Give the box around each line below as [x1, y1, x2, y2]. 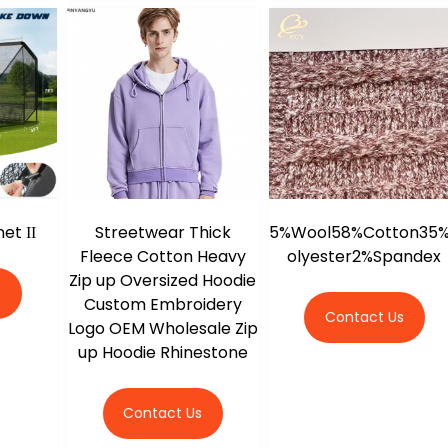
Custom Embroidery [83, 293, 242, 317]
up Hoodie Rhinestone [77, 341, 248, 365]
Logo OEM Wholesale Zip [67, 317, 258, 341]
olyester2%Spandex [287, 245, 442, 269]
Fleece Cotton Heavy [79, 245, 246, 269]
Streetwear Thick [94, 221, 231, 245]
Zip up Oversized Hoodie [69, 269, 257, 293]
